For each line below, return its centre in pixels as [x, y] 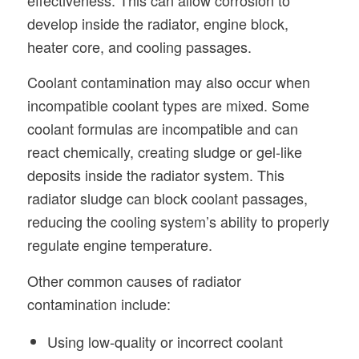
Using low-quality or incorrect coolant [165, 341]
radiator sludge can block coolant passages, [167, 198]
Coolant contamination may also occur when [168, 82]
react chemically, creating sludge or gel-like [164, 152]
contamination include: [99, 303]
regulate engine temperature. [119, 245]
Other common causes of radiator [134, 280]
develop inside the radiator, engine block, [157, 23]
